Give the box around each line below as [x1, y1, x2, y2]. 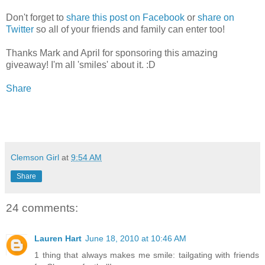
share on [198, 12, 234, 22]
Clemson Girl [11, 152, 59, 162]
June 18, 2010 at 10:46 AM [85, 233, 186, 243]
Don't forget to [6, 12, 66, 22]
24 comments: [6, 201, 78, 214]
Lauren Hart [34, 233, 82, 243]
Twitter [6, 24, 34, 34]
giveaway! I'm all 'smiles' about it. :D [6, 59, 156, 70]
